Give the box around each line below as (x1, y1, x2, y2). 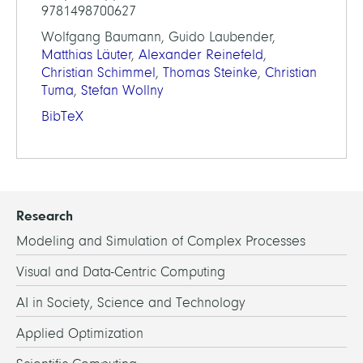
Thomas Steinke (163, 65, 258, 80)
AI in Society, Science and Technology (16, 295, 246, 310)
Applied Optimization (16, 326, 143, 341)
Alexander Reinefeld (139, 47, 263, 62)
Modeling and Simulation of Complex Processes (16, 233, 305, 249)
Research (16, 207, 73, 224)
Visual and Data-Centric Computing (16, 264, 225, 280)
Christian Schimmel (41, 65, 156, 80)
